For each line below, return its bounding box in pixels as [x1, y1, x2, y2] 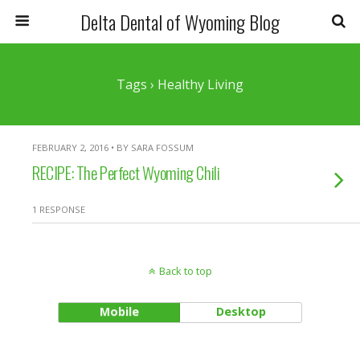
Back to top [158, 264, 212, 278]
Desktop [215, 304, 266, 319]
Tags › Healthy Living [117, 76, 243, 93]
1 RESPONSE [32, 203, 85, 215]
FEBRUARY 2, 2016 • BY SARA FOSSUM [32, 141, 194, 153]
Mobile [99, 304, 139, 319]
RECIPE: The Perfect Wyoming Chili [32, 160, 220, 185]
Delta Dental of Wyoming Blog [80, 7, 280, 36]
